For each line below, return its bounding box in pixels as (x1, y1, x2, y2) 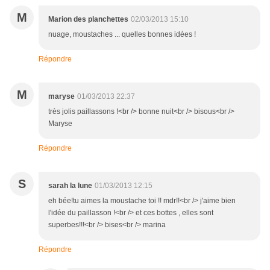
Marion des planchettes (48, 15, 128, 24)
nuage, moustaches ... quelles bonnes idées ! (48, 30, 196, 39)
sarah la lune (48, 181, 92, 190)
